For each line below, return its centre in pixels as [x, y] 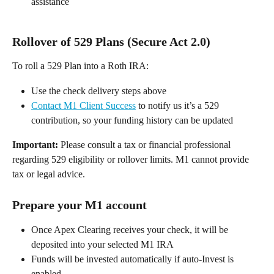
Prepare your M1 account [83, 205]
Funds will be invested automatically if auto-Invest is [134, 259]
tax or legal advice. [50, 174]
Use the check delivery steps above [100, 91]
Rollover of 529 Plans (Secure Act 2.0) [113, 42]
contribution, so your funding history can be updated [133, 120]
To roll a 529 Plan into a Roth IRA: [82, 66]
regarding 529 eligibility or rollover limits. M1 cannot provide [132, 160]
